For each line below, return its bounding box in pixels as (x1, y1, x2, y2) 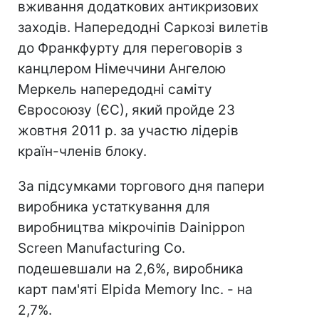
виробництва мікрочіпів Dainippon (18, 219, 245, 236)
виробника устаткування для (18, 199, 210, 215)
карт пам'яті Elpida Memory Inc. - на (18, 281, 253, 298)
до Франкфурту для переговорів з (18, 40, 242, 56)
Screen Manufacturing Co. (18, 240, 185, 256)
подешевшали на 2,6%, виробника (18, 261, 244, 277)
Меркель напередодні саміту (18, 81, 212, 98)
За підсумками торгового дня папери (18, 178, 264, 194)
